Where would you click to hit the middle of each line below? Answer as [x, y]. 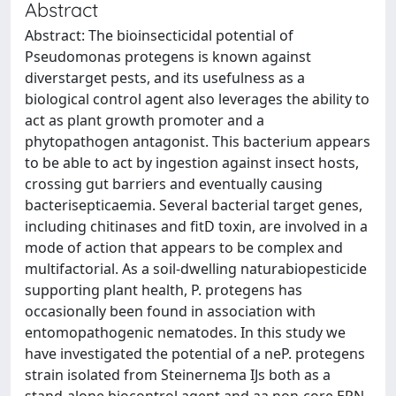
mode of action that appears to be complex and [184, 247]
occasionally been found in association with [170, 311]
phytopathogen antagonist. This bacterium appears [198, 141]
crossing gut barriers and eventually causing [174, 184]
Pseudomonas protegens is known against [168, 57]
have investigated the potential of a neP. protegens [195, 354]
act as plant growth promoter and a [145, 120]
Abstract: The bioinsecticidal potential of [159, 35]
